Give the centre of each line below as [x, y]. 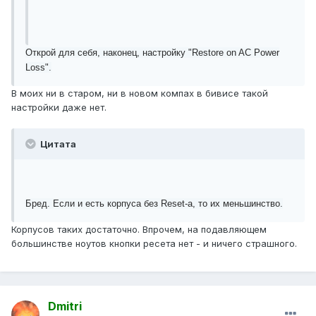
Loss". [38, 68]
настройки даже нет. [59, 108]
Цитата [57, 144]
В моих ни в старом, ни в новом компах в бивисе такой [140, 93]
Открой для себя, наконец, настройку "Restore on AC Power [152, 53]
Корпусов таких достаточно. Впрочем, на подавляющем [139, 230]
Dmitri [65, 306]
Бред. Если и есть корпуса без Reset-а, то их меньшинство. [154, 204]
